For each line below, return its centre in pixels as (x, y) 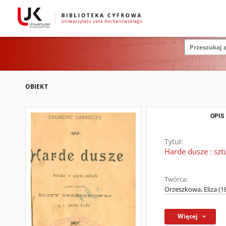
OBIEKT (37, 87)
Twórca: (176, 179)
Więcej (188, 216)
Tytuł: (174, 142)
